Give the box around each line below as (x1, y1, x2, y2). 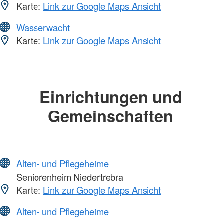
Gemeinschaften (48, 104, 173, 127)
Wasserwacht (16, 20, 70, 34)
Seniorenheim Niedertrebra (14, 170, 123, 184)
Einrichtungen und (39, 84, 182, 108)
